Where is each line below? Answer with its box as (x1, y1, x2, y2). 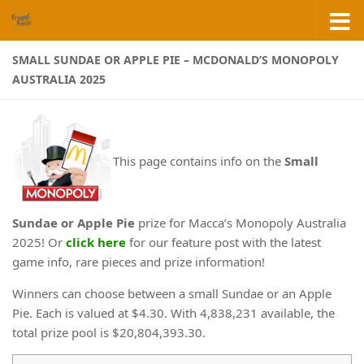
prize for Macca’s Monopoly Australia (135, 214, 346, 231)
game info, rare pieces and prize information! (12, 253, 265, 270)
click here (66, 233, 126, 250)
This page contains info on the (113, 152, 284, 169)
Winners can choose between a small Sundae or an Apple (12, 284, 331, 301)
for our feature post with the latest (126, 233, 321, 250)
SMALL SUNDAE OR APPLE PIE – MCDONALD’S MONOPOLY (12, 52, 339, 67)
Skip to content (22, 15, 121, 33)
